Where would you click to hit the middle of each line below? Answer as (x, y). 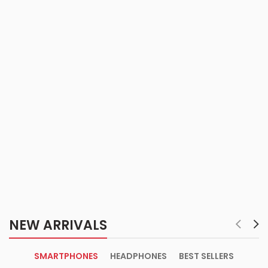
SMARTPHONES (66, 256)
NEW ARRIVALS (58, 226)
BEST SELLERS (206, 256)
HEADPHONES (138, 256)
